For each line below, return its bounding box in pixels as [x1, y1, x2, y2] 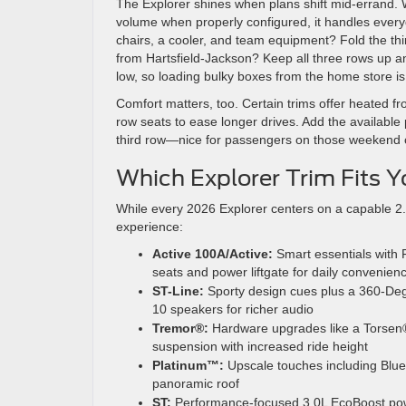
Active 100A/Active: [152, 246, 273, 261]
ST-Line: [152, 284, 204, 298]
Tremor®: [152, 321, 208, 335]
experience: [116, 219, 183, 234]
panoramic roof [152, 376, 239, 391]
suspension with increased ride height [152, 339, 368, 353]
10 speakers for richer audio [152, 302, 314, 316]
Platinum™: [152, 358, 224, 372]
